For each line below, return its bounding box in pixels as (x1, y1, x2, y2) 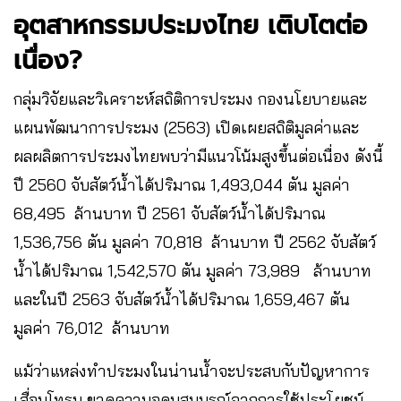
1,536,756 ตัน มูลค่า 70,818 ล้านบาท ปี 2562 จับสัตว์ (13, 232, 376, 253)
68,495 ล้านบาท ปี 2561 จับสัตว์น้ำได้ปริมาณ (13, 203, 326, 225)
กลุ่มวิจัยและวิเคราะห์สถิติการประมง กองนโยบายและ (13, 89, 367, 110)
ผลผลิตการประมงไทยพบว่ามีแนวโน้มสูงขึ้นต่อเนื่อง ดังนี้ (13, 146, 383, 167)
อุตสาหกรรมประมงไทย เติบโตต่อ (13, 6, 367, 46)
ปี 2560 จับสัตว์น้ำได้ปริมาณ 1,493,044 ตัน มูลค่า (13, 175, 350, 196)
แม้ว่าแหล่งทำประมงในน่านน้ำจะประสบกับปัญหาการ (13, 361, 370, 382)
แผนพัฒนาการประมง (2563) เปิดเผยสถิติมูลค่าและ (13, 117, 359, 139)
